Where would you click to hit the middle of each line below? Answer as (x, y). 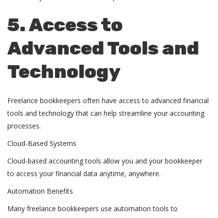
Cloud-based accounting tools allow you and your (86, 161)
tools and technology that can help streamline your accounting (106, 113)
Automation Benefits (41, 191)
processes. (25, 126)
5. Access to (65, 25)
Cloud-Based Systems (43, 143)
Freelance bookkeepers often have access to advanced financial (108, 100)
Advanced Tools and (103, 48)
